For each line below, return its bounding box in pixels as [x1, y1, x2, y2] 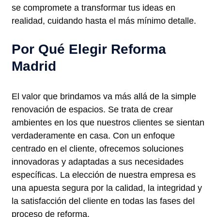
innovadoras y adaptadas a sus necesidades [12, 156, 184, 167]
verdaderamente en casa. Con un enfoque [12, 130, 175, 140]
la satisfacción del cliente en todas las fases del [12, 196, 195, 206]
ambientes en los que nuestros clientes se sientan [12, 117, 204, 127]
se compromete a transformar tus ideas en [12, 2, 175, 13]
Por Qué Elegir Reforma [12, 41, 166, 57]
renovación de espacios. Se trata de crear [12, 104, 173, 114]
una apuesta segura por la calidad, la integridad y [12, 183, 202, 193]
